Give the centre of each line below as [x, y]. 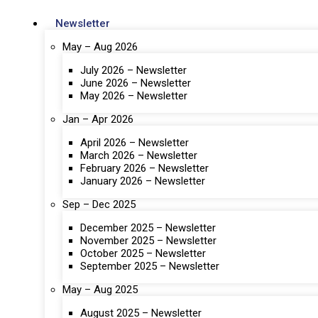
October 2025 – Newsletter [143, 253]
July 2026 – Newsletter [133, 70]
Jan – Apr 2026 [98, 119]
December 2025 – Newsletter [148, 227]
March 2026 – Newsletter [139, 155]
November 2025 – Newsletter [148, 240]
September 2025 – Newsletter [150, 266]
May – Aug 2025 [100, 289]
